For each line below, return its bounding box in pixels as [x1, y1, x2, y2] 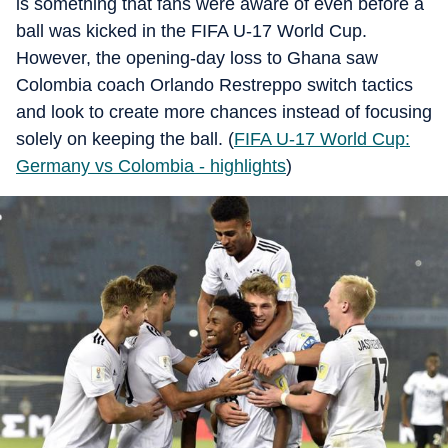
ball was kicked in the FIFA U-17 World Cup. [16, 21, 367, 41]
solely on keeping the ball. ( [16, 129, 234, 149]
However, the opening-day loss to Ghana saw [16, 48, 378, 68]
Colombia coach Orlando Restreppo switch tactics [16, 75, 413, 95]
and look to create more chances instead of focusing [16, 102, 432, 122]
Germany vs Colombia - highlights [16, 156, 286, 176]
